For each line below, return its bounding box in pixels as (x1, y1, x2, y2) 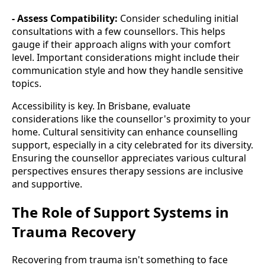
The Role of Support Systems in (12, 202, 229, 222)
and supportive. (12, 177, 82, 191)
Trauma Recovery (12, 222, 136, 242)
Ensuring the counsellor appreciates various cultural (12, 151, 246, 165)
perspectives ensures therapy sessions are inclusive (12, 164, 243, 178)
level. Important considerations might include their (12, 51, 240, 64)
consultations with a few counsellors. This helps (12, 25, 225, 38)
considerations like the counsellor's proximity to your (12, 112, 251, 126)
